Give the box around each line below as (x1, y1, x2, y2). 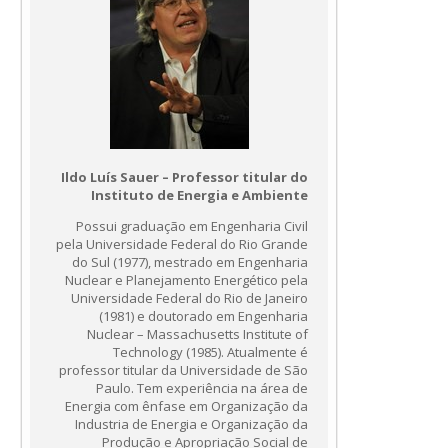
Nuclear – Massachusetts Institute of (87, 325, 309, 344)
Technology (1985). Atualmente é (113, 343, 309, 362)
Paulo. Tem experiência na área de (96, 379, 309, 398)
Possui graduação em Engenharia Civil (76, 217, 309, 236)
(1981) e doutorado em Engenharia (99, 307, 309, 326)
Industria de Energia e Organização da (75, 415, 309, 434)
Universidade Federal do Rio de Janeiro (71, 289, 309, 308)
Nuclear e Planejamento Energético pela (65, 271, 309, 290)
